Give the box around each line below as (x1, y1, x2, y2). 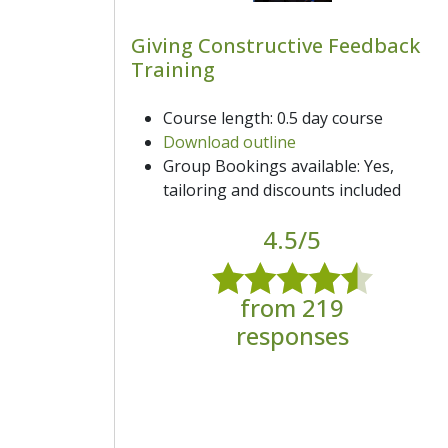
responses (235, 319, 349, 353)
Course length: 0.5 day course (163, 106, 383, 129)
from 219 (240, 291, 344, 325)
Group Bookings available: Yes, (163, 154, 394, 177)
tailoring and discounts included (163, 178, 401, 201)
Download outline (163, 130, 296, 153)
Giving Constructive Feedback (131, 31, 420, 59)
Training (131, 55, 215, 83)
